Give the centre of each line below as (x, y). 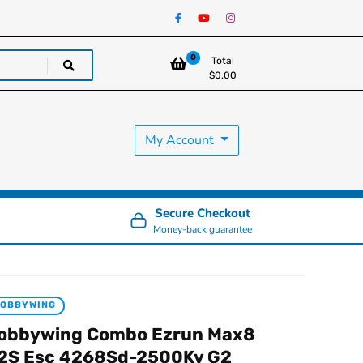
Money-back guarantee (203, 229)
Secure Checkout (203, 213)
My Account (181, 140)
